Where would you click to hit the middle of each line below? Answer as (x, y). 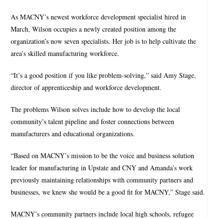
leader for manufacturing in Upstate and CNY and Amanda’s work (102, 167)
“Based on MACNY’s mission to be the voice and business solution (103, 155)
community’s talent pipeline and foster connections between (93, 121)
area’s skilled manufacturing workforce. (65, 53)
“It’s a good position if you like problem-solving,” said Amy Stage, (104, 75)
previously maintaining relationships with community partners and (102, 180)
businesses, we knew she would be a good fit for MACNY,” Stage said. (108, 192)
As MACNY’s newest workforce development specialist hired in (99, 17)
